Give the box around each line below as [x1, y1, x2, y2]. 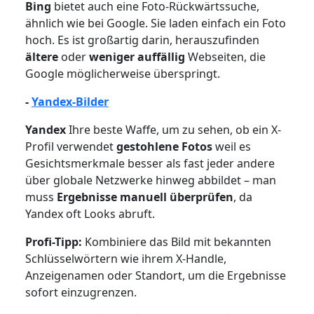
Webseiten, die [184, 48, 266, 64]
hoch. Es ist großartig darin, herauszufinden [25, 32, 259, 48]
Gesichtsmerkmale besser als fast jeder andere [25, 155, 275, 171]
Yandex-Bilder [31, 93, 109, 109]
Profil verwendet [25, 138, 116, 154]
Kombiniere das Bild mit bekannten [84, 233, 271, 250]
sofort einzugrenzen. [25, 284, 137, 300]
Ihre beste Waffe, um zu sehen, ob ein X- [68, 121, 281, 137]
